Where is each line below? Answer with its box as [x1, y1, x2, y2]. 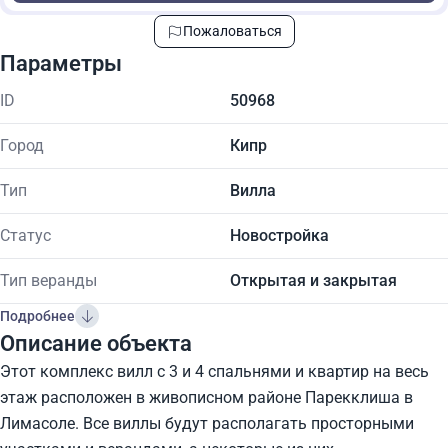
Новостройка [230, 226, 329, 245]
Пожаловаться [182, 23, 282, 39]
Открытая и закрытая [230, 271, 397, 290]
